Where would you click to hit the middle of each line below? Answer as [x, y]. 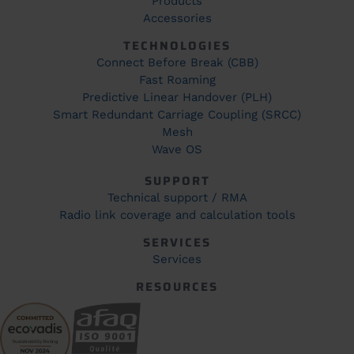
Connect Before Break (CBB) [177, 62]
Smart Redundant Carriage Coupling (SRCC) [177, 114]
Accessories [177, 18]
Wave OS [177, 149]
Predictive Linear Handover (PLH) [177, 97]
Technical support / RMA [177, 197]
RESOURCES [177, 286]
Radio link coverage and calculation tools [177, 215]
